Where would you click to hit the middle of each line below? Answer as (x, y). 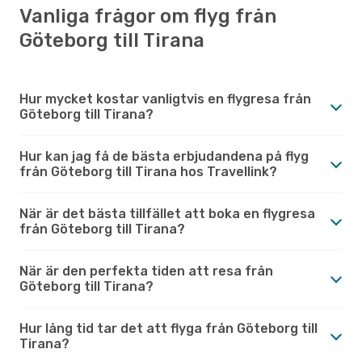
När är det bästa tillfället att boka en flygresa (167, 213)
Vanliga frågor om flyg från (148, 16)
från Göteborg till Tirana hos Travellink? (148, 171)
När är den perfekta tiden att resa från (146, 271)
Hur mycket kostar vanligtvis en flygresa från (165, 99)
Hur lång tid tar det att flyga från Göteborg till (168, 328)
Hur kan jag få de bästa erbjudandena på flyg (164, 156)
